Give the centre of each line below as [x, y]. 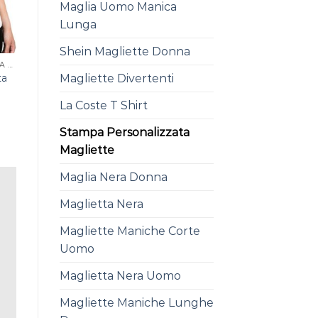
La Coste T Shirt [103, 105]
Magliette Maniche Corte [130, 231]
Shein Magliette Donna [125, 51]
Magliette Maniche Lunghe [136, 303]
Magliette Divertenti [116, 78]
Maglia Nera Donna [113, 177]
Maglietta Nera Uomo [120, 276]
